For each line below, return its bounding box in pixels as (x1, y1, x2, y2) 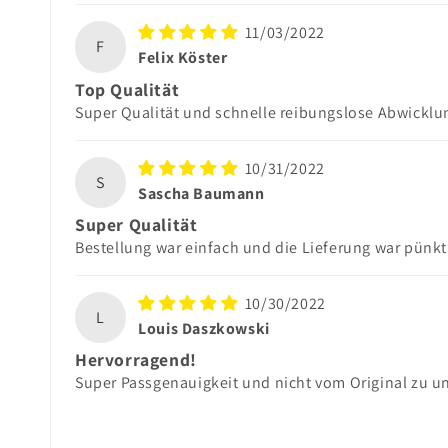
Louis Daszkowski (138, 317, 270, 339)
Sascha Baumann (138, 182, 265, 204)
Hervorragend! (75, 347, 197, 371)
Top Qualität (75, 77, 180, 101)
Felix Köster (138, 46, 228, 68)
